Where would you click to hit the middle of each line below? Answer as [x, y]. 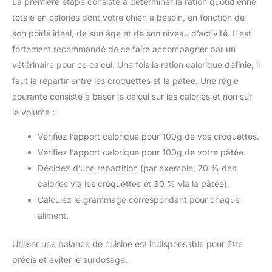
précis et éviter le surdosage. [70, 259]
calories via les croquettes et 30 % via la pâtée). [134, 183]
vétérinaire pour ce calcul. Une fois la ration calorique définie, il [136, 64]
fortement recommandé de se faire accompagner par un [124, 49]
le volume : [33, 112]
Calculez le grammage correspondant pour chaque [139, 199]
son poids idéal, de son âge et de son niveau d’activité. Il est [132, 33]
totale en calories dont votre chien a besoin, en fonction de [128, 17]
